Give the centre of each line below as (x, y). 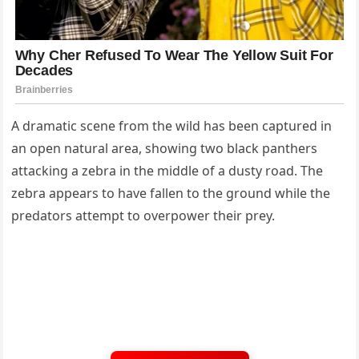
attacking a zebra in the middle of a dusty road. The (167, 170)
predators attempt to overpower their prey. (143, 215)
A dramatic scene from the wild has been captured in (172, 125)
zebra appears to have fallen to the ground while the (171, 193)
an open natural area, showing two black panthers (165, 148)
